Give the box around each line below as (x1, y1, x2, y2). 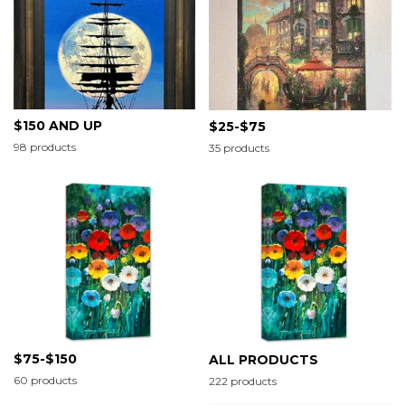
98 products (14, 139, 76, 154)
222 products (209, 373, 277, 388)
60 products (14, 372, 77, 387)
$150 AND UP (14, 117, 102, 134)
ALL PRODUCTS (209, 351, 318, 368)
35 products (209, 140, 269, 155)
